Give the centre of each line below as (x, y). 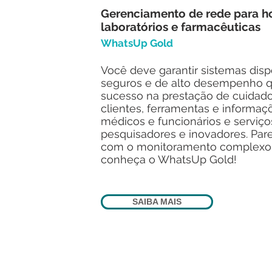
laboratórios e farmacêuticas (181, 27)
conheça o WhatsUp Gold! (169, 159)
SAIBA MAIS (157, 202)
